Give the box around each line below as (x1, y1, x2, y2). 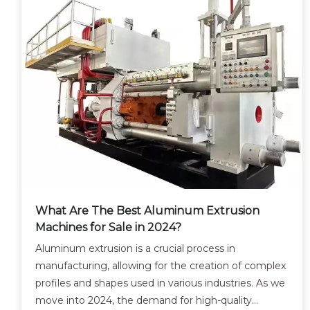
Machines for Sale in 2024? (35, 221, 181, 235)
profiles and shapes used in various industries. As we (35, 277, 285, 290)
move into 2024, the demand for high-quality (35, 294, 252, 307)
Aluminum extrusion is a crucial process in (35, 242, 235, 255)
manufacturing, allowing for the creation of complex (35, 259, 286, 273)
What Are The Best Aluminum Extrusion (35, 204, 259, 218)
